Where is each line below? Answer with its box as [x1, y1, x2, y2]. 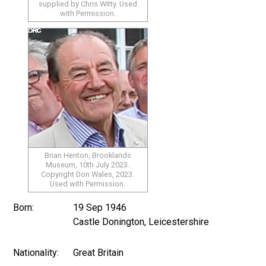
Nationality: [13, 246, 59, 258]
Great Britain [73, 246, 124, 258]
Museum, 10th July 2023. [46, 160, 130, 169]
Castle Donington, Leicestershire [73, 216, 210, 227]
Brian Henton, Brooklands [44, 150, 131, 160]
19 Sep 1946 [73, 201, 127, 213]
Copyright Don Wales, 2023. [41, 169, 135, 179]
